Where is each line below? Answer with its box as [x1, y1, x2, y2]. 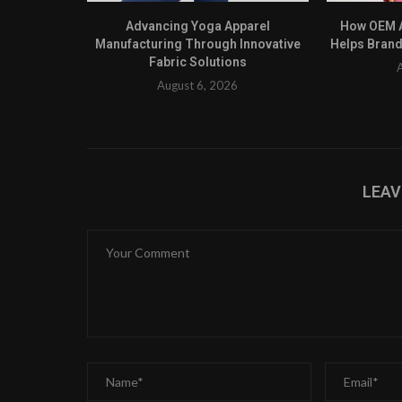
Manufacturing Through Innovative [94, 36, 301, 51]
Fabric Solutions [148, 54, 247, 69]
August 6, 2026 [157, 77, 239, 92]
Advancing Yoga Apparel [125, 18, 270, 33]
